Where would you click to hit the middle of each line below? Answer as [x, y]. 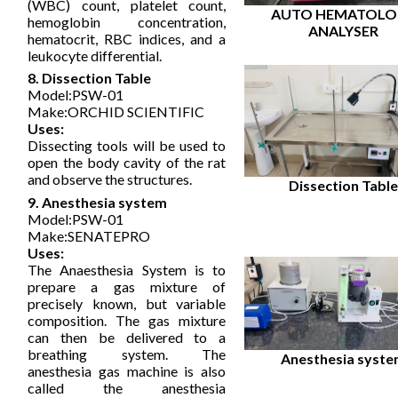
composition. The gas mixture [127, 321]
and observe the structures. [110, 179]
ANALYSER [344, 30]
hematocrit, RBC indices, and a [127, 39]
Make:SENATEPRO [89, 236]
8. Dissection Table [90, 78]
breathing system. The [127, 354]
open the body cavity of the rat [127, 163]
